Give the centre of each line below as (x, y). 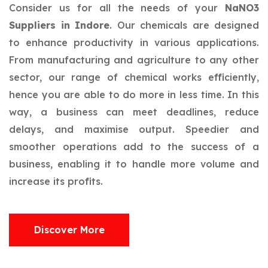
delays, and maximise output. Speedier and (134, 129)
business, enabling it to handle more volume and (134, 164)
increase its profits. (56, 181)
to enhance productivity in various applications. (134, 42)
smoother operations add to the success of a (134, 147)
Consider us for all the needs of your (117, 8)
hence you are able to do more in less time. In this (134, 95)
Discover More (69, 230)
